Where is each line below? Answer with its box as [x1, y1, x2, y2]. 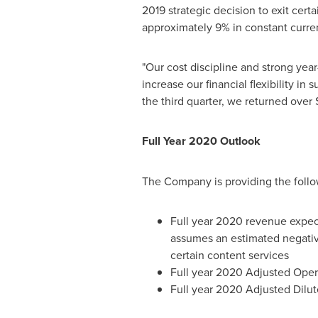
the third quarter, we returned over [141, 93, 315, 109]
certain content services [170, 247, 289, 263]
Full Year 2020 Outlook [141, 133, 261, 149]
